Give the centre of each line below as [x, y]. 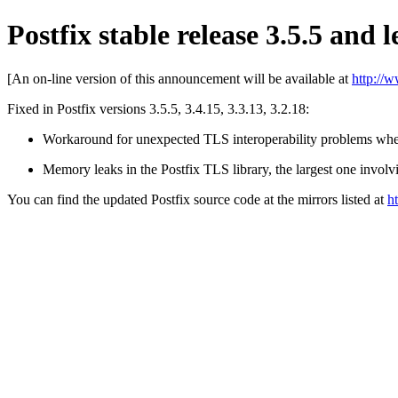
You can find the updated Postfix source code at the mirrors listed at [197, 199]
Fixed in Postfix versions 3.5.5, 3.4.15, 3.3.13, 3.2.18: [158, 108]
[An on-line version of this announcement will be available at [179, 78]
